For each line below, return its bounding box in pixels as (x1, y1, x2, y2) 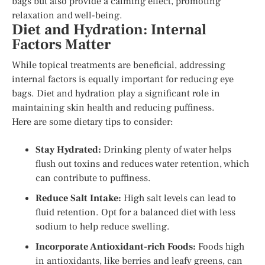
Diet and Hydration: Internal (12, 20, 206, 39)
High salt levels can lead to (121, 192, 236, 204)
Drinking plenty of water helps (101, 143, 231, 156)
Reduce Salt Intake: (35, 192, 121, 204)
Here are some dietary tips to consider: (12, 115, 173, 128)
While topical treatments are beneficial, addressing (12, 59, 225, 71)
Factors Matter (12, 35, 111, 54)
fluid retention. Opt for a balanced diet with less (35, 206, 235, 218)
